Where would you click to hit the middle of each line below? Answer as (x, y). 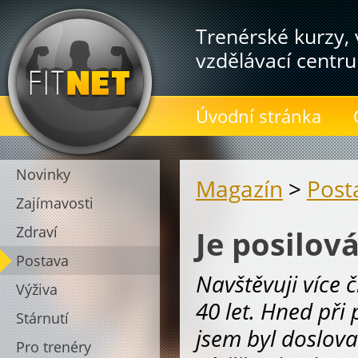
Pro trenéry (54, 347)
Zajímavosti (55, 203)
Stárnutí (42, 318)
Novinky (43, 174)
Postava (42, 261)
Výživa (37, 289)
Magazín (239, 189)
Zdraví (37, 232)
